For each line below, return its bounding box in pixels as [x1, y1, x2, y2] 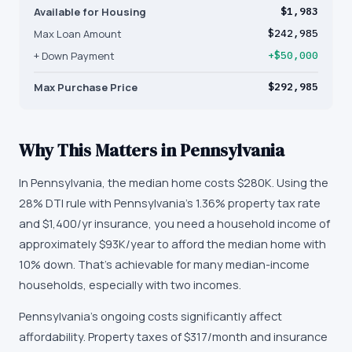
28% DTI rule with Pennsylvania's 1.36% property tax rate [19, 196, 321, 211]
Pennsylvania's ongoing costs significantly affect [19, 309, 282, 324]
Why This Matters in [19, 138, 180, 162]
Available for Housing [34, 4, 146, 19]
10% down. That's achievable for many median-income [19, 257, 310, 272]
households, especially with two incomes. [19, 277, 241, 292]
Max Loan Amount [34, 26, 122, 41]
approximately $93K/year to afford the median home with [19, 236, 326, 251]
